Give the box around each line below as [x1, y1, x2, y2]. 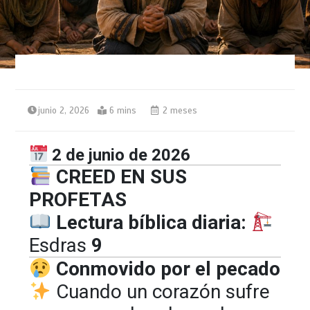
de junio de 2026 [62, 145, 191, 165]
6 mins [109, 104, 137, 116]
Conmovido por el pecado [51, 257, 280, 280]
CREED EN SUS [51, 165, 187, 188]
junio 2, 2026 [38, 104, 90, 116]
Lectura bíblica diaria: [55, 210, 246, 234]
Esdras [29, 233, 87, 257]
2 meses [160, 104, 198, 116]
